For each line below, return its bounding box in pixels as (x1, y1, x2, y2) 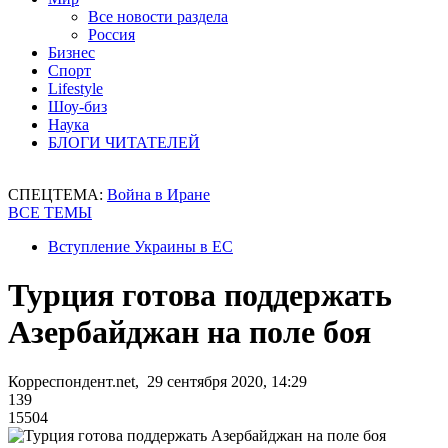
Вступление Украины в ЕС (48, 238, 233, 255)
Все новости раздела (88, 8, 228, 25)
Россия (88, 26, 135, 43)
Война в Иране (107, 186, 210, 203)
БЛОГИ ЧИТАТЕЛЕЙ (48, 134, 200, 151)
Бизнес (48, 44, 95, 61)
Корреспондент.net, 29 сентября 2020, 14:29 (8, 372, 307, 390)
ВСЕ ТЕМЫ (8, 204, 92, 221)
